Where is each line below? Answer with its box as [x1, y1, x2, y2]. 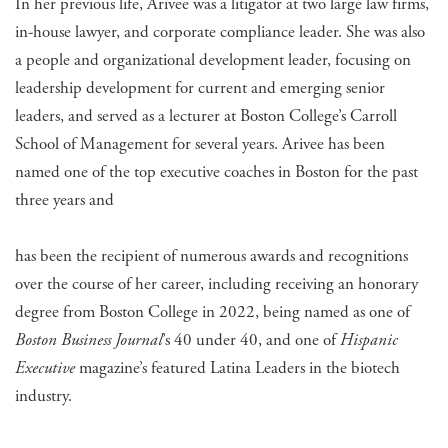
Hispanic [340, 329, 398, 352]
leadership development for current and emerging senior [15, 77, 385, 100]
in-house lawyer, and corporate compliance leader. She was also [15, 21, 425, 44]
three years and [15, 189, 114, 212]
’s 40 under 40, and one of [162, 329, 340, 352]
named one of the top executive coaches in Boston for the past [15, 161, 418, 184]
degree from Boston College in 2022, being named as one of [15, 301, 410, 324]
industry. [15, 385, 72, 408]
